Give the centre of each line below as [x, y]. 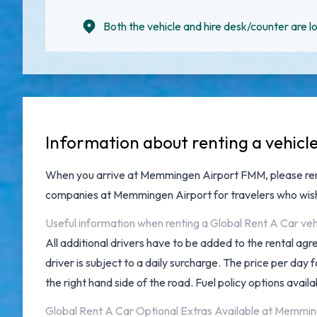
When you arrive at [93, 175]
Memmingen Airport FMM [203, 175]
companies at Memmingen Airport [128, 195]
